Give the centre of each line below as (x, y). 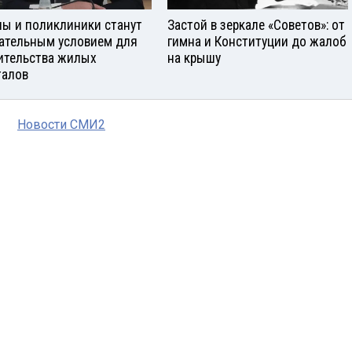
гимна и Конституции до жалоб (257, 41)
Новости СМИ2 (61, 124)
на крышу (194, 58)
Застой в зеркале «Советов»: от (256, 25)
